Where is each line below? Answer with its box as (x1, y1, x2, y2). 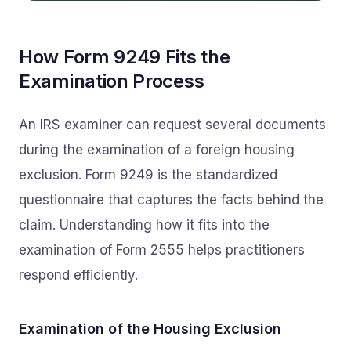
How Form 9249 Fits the (19, 45, 230, 68)
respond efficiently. (19, 267, 138, 283)
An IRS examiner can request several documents (19, 117, 326, 132)
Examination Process (19, 70, 204, 92)
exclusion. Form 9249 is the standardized (19, 167, 277, 183)
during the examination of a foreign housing (19, 142, 295, 157)
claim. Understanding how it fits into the (19, 217, 270, 233)
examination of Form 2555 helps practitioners (19, 242, 305, 258)
